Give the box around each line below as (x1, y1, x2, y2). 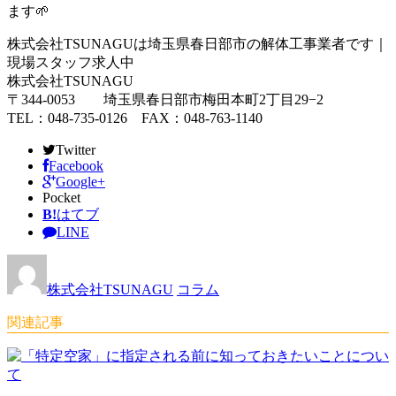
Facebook (49, 157, 103, 173)
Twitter (56, 141, 95, 157)
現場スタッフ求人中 (7, 54, 134, 70)
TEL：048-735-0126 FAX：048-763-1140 (7, 110, 263, 126)
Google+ (56, 173, 105, 189)
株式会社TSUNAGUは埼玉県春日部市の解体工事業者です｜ (7, 35, 388, 51)
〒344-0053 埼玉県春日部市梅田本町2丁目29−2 (7, 91, 324, 107)
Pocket (42, 189, 80, 205)
